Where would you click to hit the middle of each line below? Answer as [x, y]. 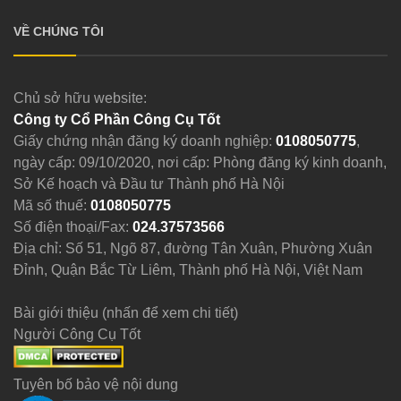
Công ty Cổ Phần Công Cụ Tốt [116, 119]
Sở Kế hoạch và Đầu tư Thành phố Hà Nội [149, 183]
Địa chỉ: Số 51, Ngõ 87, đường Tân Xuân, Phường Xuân [192, 248]
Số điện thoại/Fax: [73, 226]
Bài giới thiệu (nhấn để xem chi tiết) [125, 312]
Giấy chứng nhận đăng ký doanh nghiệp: [144, 141]
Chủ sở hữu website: [80, 98]
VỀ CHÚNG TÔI [58, 31]
